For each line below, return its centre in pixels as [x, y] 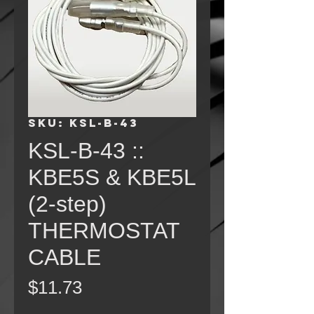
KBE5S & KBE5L [112, 177]
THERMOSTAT [104, 230]
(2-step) [67, 204]
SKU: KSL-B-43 [83, 122]
